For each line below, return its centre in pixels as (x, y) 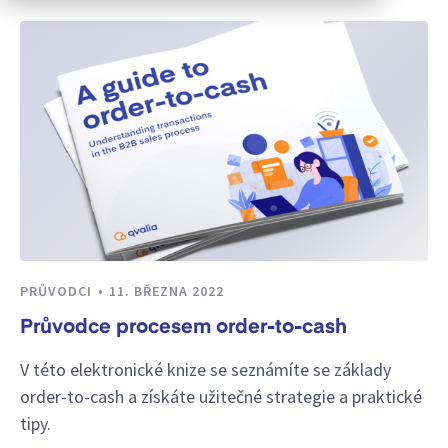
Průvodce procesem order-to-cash (183, 328)
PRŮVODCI (58, 291)
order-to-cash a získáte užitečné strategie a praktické (221, 396)
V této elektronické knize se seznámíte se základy (205, 369)
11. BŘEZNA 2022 (166, 291)
